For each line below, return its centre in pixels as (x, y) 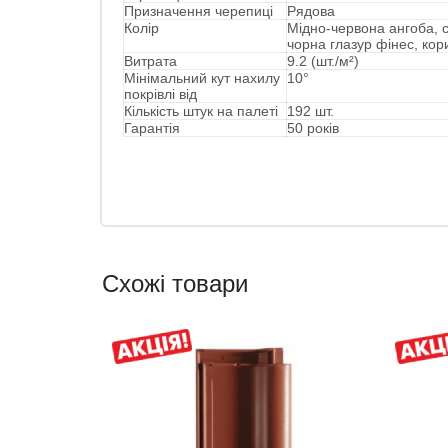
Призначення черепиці (198, 11)
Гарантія (152, 128)
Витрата (150, 61)
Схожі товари (175, 284)
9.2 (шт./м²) (323, 61)
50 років (313, 128)
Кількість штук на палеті (201, 111)
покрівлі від (160, 94)
